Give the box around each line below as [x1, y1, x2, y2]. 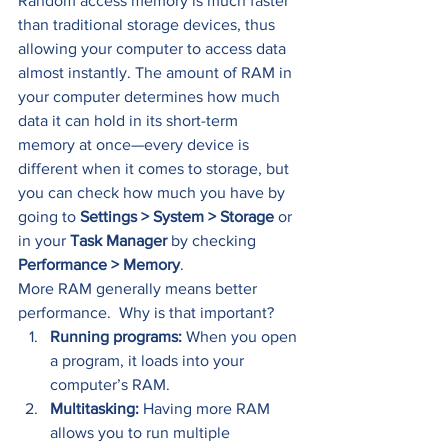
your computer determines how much [18, 88, 284, 106]
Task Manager [70, 232, 167, 250]
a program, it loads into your [50, 352, 248, 370]
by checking [167, 232, 260, 250]
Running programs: [50, 328, 182, 346]
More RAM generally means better [18, 280, 261, 298]
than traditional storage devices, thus [18, 16, 279, 34]
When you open [182, 328, 301, 346]
